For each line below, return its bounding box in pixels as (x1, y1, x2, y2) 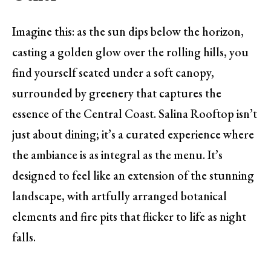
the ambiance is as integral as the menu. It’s (12, 147, 223, 163)
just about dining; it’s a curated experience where (12, 126, 254, 143)
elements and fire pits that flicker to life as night (12, 209, 246, 225)
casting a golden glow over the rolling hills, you (12, 44, 249, 60)
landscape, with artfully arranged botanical (12, 188, 227, 204)
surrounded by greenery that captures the (12, 85, 221, 102)
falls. (12, 229, 36, 246)
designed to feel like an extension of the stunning (12, 168, 254, 184)
